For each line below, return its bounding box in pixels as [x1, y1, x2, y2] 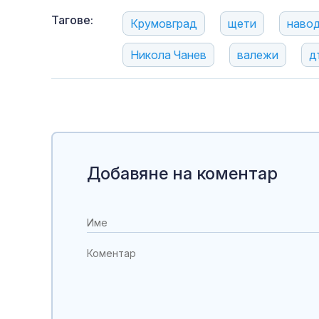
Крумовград [130, 16, 197, 31]
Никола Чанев [130, 48, 206, 63]
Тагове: [51, 13, 93, 28]
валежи [237, 48, 278, 63]
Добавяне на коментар [87, 163, 278, 184]
